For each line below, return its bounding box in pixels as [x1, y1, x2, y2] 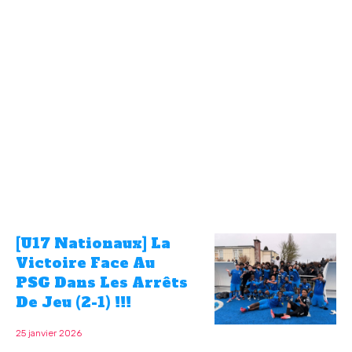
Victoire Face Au [16, 252, 155, 273]
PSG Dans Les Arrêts [16, 272, 188, 292]
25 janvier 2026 [16, 327, 82, 339]
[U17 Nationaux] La [16, 233, 170, 253]
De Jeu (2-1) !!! [16, 291, 131, 312]
